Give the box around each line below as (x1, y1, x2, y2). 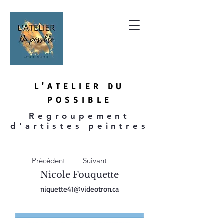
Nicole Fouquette (40, 169, 119, 180)
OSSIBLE (55, 94, 112, 105)
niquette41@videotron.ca (40, 184, 119, 194)
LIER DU (71, 81, 125, 91)
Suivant (83, 156, 107, 165)
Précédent (32, 156, 65, 165)
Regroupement (29, 111, 130, 121)
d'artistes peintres (10, 121, 149, 131)
